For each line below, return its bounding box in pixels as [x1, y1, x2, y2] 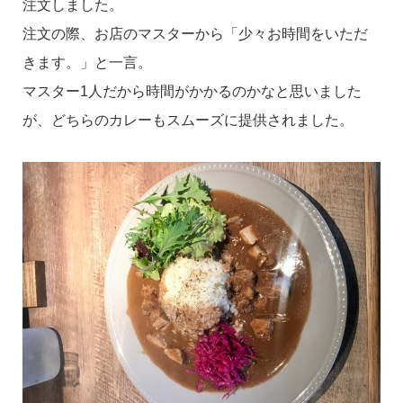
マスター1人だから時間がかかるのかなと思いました [22, 84, 362, 100]
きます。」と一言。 [22, 55, 152, 71]
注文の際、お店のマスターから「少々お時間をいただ [22, 26, 368, 42]
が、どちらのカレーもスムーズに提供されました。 [22, 112, 354, 129]
